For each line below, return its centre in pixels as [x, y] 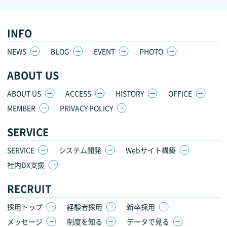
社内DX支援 [26, 164]
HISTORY [130, 93]
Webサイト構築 [151, 150]
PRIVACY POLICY [86, 108]
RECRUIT [29, 188]
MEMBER [21, 108]
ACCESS [78, 93]
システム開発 [80, 150]
